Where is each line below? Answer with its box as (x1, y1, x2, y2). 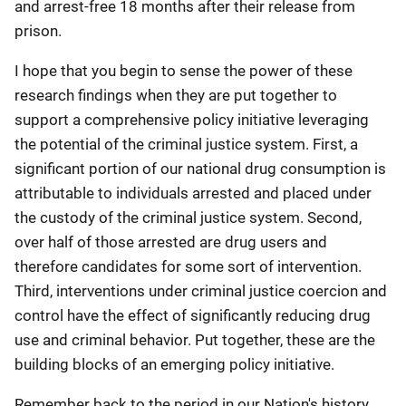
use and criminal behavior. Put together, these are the (14, 331, 375, 349)
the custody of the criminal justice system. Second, (14, 208, 362, 227)
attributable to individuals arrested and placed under (14, 184, 372, 202)
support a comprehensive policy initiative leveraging (14, 111, 369, 129)
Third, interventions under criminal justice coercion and (14, 282, 387, 300)
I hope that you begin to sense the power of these (14, 62, 353, 80)
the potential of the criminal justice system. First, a (14, 135, 358, 153)
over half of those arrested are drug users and (14, 233, 327, 251)
